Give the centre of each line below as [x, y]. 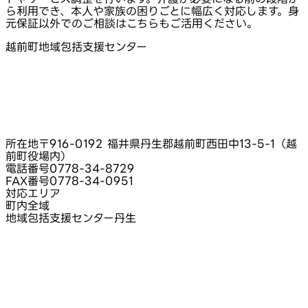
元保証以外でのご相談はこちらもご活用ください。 [132, 24]
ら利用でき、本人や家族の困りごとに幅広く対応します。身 [152, 11]
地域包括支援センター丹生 [71, 218]
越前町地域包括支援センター [76, 47]
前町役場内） [38, 156]
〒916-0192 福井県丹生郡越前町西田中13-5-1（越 [168, 144]
